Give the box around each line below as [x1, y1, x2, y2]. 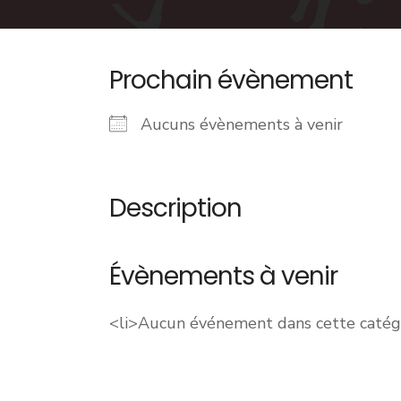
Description [109, 191, 242, 226]
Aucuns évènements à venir [141, 114, 343, 135]
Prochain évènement [109, 63, 353, 98]
